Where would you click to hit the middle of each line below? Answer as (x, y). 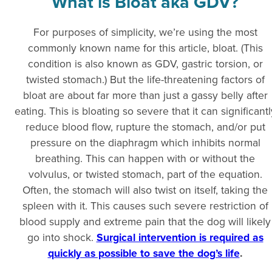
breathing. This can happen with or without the (145, 158)
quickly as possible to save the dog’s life (144, 253)
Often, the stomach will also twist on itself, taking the (145, 189)
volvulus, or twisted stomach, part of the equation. (145, 174)
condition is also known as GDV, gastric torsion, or (145, 63)
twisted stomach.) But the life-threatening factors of (145, 79)
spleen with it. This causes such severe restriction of (145, 205)
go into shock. (62, 237)
